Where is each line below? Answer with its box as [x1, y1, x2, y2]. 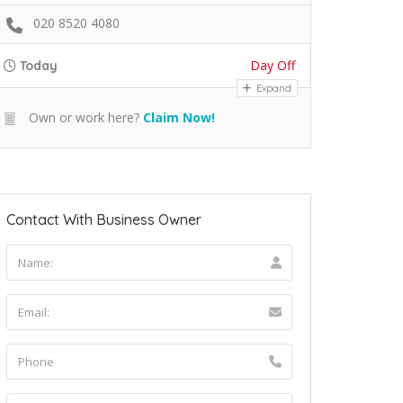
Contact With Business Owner [6, 210, 201, 228]
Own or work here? [25, 108, 139, 126]
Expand [254, 81, 291, 94]
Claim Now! [143, 108, 215, 126]
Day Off [250, 56, 295, 74]
